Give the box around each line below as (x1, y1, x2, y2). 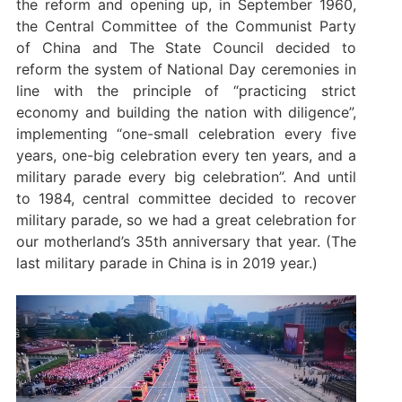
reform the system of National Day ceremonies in (15, 60, 357, 79)
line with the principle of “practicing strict (15, 82, 357, 100)
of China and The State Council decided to (15, 39, 357, 57)
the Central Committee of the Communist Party (15, 17, 357, 36)
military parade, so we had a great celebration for (15, 211, 357, 230)
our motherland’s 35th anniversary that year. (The (15, 232, 357, 251)
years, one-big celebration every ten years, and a (15, 146, 357, 165)
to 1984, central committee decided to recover (15, 189, 357, 208)
